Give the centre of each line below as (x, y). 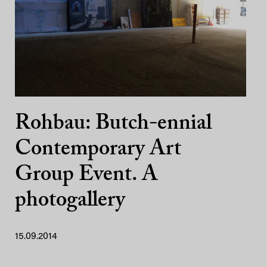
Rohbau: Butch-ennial (113, 124)
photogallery (70, 201)
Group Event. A (86, 176)
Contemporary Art (98, 150)
